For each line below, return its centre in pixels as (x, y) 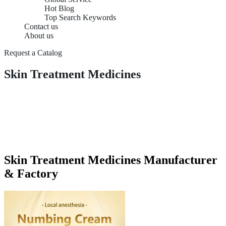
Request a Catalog (33, 53)
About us (39, 36)
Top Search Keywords (80, 17)
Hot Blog (59, 8)
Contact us (41, 26)
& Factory (31, 173)
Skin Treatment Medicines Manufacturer (111, 160)
